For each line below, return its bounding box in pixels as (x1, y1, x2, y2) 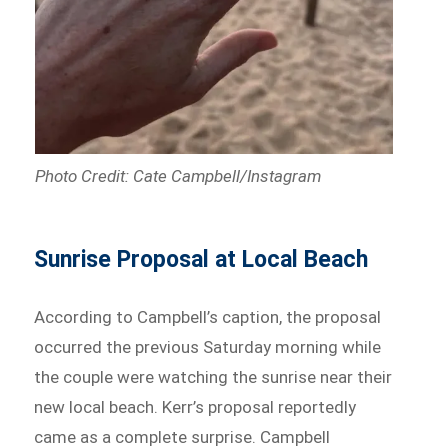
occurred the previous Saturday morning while (34, 336, 382, 357)
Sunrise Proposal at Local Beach (34, 245, 369, 273)
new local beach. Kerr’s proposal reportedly (34, 396, 357, 417)
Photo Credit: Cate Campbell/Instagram (34, 165, 321, 186)
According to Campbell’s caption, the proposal (34, 306, 382, 327)
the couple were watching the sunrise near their (34, 366, 393, 387)
